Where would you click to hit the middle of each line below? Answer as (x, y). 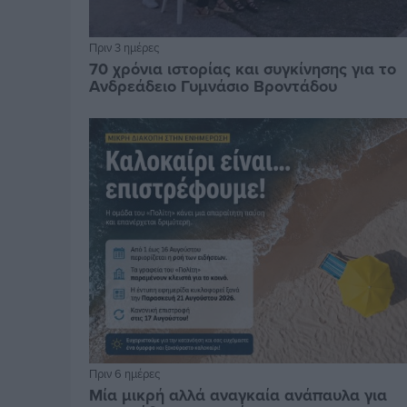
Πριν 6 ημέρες (125, 373)
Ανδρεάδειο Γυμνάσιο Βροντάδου (213, 86)
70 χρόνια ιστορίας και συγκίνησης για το (243, 69)
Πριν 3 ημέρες (124, 47)
